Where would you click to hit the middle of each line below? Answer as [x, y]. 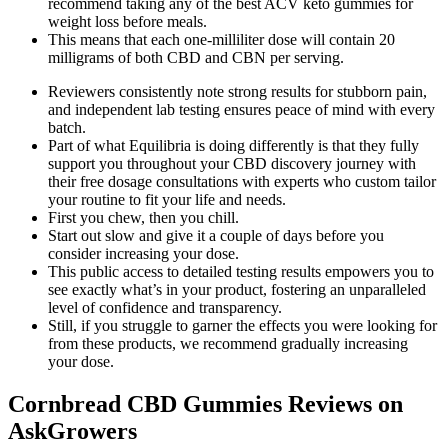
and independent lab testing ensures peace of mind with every [241, 109]
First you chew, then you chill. [143, 217]
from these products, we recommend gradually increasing [228, 343]
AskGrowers [72, 430]
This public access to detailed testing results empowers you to [241, 271]
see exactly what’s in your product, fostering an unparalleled [237, 289]
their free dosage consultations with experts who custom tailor [242, 181]
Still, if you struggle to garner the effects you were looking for [242, 325]
